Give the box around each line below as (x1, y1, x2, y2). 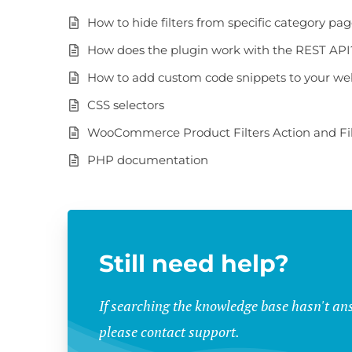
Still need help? (99, 249, 289, 278)
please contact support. (99, 322, 240, 341)
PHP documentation (87, 152, 208, 167)
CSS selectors (87, 97, 164, 112)
